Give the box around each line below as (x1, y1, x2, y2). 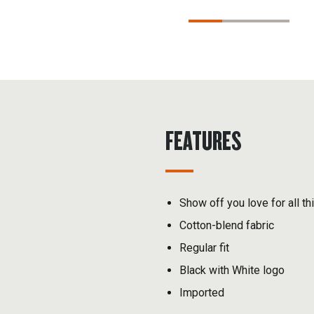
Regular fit (179, 241, 229, 255)
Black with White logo (179, 264, 285, 278)
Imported (179, 286, 224, 300)
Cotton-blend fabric (179, 219, 274, 233)
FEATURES (165, 123, 242, 158)
